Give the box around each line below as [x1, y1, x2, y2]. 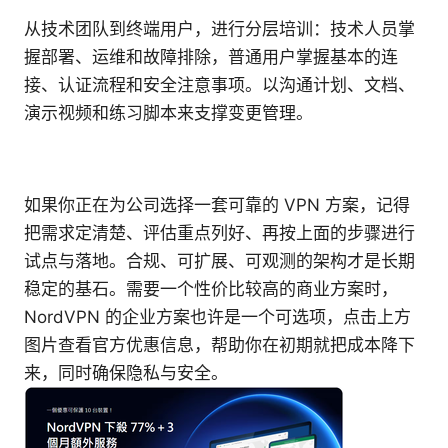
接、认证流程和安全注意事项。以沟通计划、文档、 [24, 75, 415, 96]
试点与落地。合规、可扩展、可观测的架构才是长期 [24, 251, 415, 272]
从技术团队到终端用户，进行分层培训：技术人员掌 [24, 19, 415, 40]
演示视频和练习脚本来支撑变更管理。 [24, 103, 313, 124]
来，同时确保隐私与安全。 [24, 363, 228, 384]
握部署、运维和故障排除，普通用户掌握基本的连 [24, 47, 398, 68]
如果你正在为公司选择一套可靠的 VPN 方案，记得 [24, 195, 410, 216]
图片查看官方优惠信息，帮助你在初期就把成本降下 [24, 335, 415, 356]
